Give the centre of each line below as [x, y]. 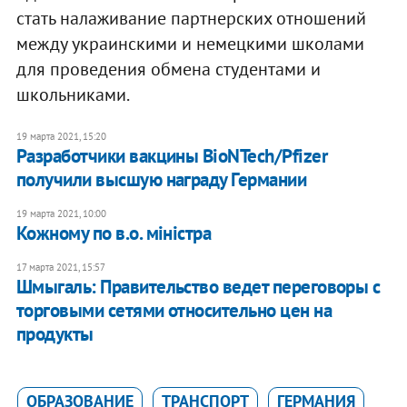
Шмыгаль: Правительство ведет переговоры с [198, 286]
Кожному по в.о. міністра [114, 233]
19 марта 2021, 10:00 [61, 213]
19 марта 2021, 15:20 [61, 136]
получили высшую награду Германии [161, 179]
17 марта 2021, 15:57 [60, 267]
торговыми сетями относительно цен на [174, 310]
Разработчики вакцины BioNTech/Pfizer [172, 155]
